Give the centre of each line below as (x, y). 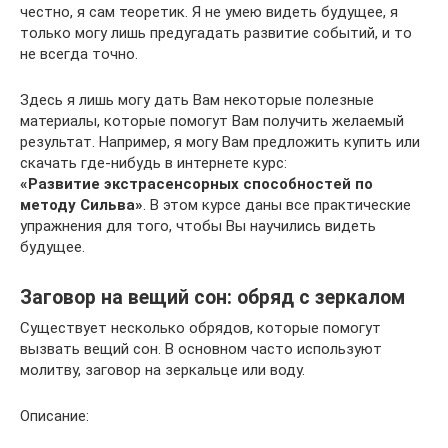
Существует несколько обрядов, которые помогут (200, 328)
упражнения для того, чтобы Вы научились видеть (198, 226)
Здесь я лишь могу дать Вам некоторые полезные (197, 100)
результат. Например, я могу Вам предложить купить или (220, 142)
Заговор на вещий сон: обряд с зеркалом (212, 298)
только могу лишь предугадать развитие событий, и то (216, 33)
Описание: (54, 416)
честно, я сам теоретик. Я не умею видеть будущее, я (209, 12)
